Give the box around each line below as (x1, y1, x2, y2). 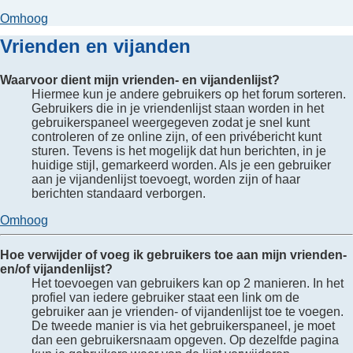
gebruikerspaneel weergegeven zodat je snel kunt (32, 116, 310, 130)
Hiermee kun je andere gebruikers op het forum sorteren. (32, 87, 346, 102)
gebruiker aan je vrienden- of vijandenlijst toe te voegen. (32, 305, 344, 319)
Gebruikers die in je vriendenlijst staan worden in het (32, 102, 324, 116)
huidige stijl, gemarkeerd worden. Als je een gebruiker (32, 158, 331, 173)
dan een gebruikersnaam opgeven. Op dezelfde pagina (32, 333, 339, 347)
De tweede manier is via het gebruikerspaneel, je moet (32, 319, 335, 333)
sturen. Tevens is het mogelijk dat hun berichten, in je (32, 144, 326, 158)
